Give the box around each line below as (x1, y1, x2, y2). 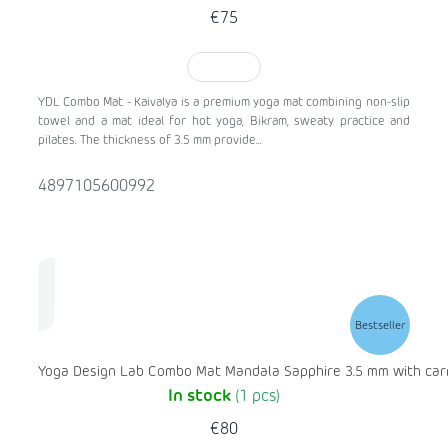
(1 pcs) (235, 389, 280, 406)
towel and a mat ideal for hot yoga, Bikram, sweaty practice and (38, 116, 410, 129)
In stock (168, 389, 235, 406)
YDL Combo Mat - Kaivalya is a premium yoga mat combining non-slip (38, 97, 410, 110)
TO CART (200, 62, 248, 75)
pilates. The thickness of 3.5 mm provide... (38, 135, 262, 148)
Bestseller (354, 319, 406, 331)
